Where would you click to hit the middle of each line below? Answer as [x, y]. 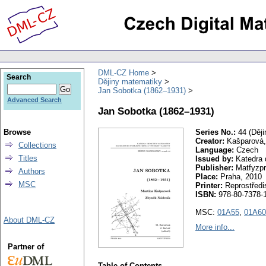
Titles [28, 158]
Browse [17, 132]
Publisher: [214, 168]
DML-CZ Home [123, 72]
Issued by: [214, 159]
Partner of [26, 247]
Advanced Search [34, 100]
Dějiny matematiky [130, 81]
